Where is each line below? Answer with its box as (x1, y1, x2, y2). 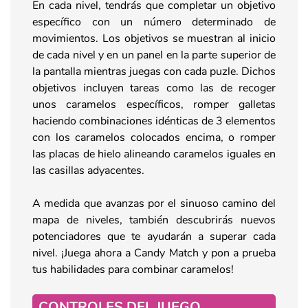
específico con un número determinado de (32, 14, 276, 30)
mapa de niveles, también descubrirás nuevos (32, 212, 276, 228)
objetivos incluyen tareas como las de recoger (32, 80, 276, 96)
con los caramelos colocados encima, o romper (32, 129, 276, 145)
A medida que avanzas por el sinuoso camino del (32, 195, 276, 211)
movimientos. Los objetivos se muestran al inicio (32, 30, 276, 46)
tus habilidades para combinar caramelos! (32, 261, 234, 277)
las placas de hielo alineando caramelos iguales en (32, 146, 276, 162)
